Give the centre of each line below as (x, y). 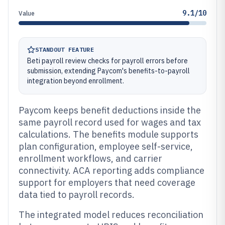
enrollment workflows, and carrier (90, 158)
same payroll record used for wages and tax (110, 122)
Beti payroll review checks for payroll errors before (107, 61)
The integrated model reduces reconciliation (111, 215)
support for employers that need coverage (107, 183)
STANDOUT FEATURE (65, 49)
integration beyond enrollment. (76, 81)
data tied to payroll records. (77, 195)
